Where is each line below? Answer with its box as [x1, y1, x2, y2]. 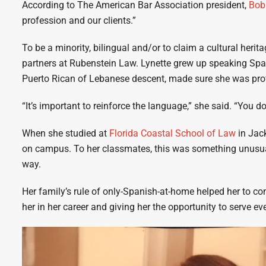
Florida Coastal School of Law [107, 128, 236, 139]
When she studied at [22, 128, 107, 139]
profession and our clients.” [22, 15, 141, 26]
